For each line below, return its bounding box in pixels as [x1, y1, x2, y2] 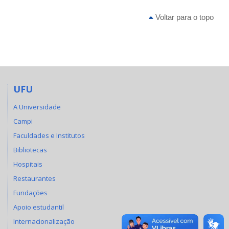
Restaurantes [13, 173, 56, 183]
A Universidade [13, 102, 61, 111]
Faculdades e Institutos [13, 130, 85, 140]
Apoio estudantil [13, 202, 64, 212]
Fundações [13, 188, 48, 197]
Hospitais [13, 159, 42, 169]
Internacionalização [13, 216, 75, 226]
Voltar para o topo [153, 13, 214, 21]
